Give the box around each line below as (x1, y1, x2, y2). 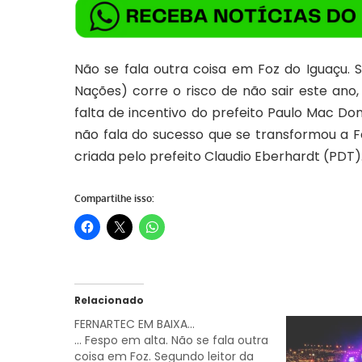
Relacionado (74, 293, 144, 307)
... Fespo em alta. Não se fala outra (74, 331, 268, 348)
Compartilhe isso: (74, 192, 154, 204)
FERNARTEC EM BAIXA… (74, 315, 195, 332)
